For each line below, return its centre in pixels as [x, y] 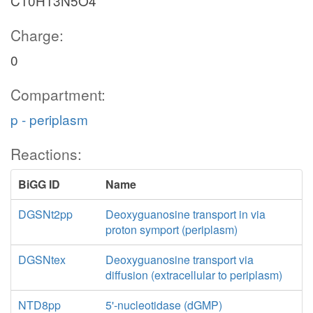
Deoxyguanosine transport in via [185, 214]
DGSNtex [42, 260]
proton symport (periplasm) [171, 230]
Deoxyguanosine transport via [179, 260]
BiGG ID [39, 184]
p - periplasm [49, 119]
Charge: [37, 35]
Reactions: [46, 154]
